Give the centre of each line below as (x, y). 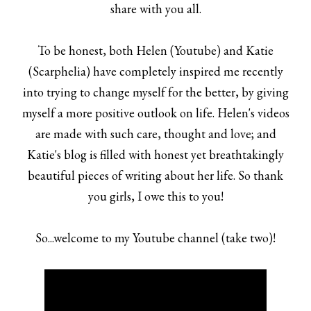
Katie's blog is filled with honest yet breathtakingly (155, 155)
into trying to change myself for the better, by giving (155, 92)
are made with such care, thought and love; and (155, 134)
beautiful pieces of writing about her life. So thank (155, 176)
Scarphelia (59, 72)
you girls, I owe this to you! (155, 196)
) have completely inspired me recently (184, 72)
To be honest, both (87, 51)
